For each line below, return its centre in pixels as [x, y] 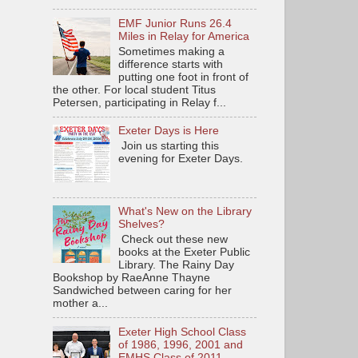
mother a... [80, 303]
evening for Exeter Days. [181, 159]
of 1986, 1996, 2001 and [181, 344]
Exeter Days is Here [169, 131]
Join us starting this [169, 146]
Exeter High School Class [183, 332]
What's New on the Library [185, 212]
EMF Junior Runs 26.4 [175, 23]
